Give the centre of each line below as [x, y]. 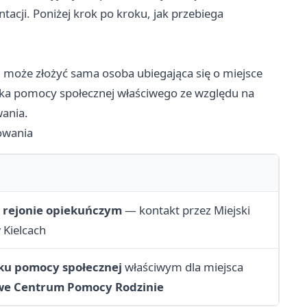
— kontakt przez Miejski [186, 210]
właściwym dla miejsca [183, 267]
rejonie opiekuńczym [62, 210]
